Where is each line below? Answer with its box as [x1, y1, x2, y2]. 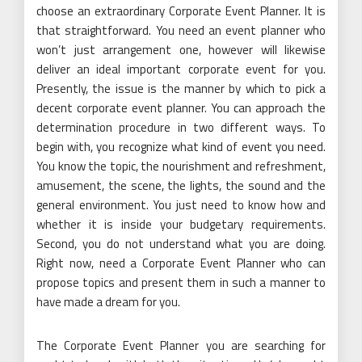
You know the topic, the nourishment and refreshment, [36, 157, 326, 175]
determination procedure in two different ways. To [36, 118, 326, 137]
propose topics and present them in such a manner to [36, 273, 326, 292]
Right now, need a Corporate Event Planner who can [36, 254, 326, 272]
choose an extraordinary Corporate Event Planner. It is [36, 2, 326, 20]
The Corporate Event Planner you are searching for [36, 336, 326, 355]
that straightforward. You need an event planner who [36, 21, 326, 40]
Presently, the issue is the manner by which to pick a [36, 79, 326, 98]
